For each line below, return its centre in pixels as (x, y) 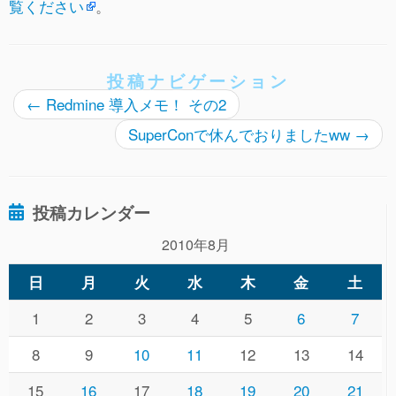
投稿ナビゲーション (198, 81)
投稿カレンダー (91, 213)
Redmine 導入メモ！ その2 (134, 104)
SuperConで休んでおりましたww (241, 134)
